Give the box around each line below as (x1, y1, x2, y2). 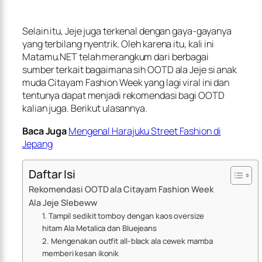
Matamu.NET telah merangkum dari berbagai (22, 50, 209, 64)
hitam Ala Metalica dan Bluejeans (42, 222, 157, 233)
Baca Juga (22, 124, 67, 137)
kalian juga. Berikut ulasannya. (22, 102, 147, 115)
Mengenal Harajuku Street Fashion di (68, 124, 221, 137)
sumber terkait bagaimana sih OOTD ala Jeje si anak (22, 63, 237, 77)
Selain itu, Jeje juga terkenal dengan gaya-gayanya (22, 25, 232, 38)
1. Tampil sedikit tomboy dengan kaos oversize (42, 210, 204, 221)
